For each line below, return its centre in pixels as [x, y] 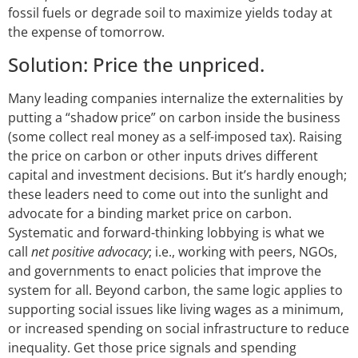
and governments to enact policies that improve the [165, 270]
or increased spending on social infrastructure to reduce [179, 328]
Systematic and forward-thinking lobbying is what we [166, 232]
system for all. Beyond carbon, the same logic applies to [175, 290]
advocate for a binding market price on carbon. [150, 213]
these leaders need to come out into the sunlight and [168, 194]
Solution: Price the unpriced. [136, 64]
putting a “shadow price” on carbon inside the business [174, 117]
